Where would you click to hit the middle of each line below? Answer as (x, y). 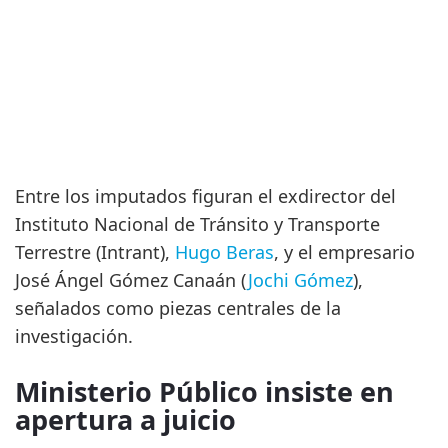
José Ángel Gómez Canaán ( (131, 280)
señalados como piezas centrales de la (178, 308)
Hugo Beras (224, 252)
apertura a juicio (125, 420)
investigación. (74, 336)
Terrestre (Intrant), (95, 252)
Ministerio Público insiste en (204, 392)
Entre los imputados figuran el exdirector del (205, 196)
